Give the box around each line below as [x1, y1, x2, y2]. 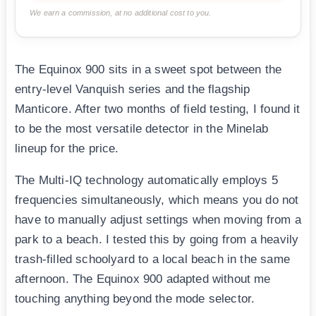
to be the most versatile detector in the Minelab [15, 122, 269, 136]
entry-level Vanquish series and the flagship [15, 83, 250, 97]
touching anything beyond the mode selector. [15, 292, 255, 306]
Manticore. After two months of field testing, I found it [15, 102, 300, 116]
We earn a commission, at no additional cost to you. [30, 8, 212, 18]
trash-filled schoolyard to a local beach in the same [15, 253, 290, 267]
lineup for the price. [15, 142, 119, 156]
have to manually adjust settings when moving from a [15, 213, 301, 227]
